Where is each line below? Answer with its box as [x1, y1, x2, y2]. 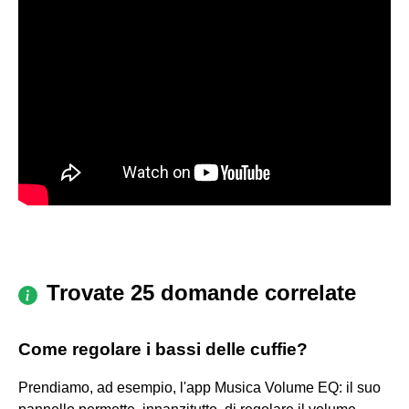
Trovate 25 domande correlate [47, 279, 356, 305]
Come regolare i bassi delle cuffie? [18, 339, 308, 359]
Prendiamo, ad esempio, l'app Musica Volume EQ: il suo [18, 379, 381, 395]
